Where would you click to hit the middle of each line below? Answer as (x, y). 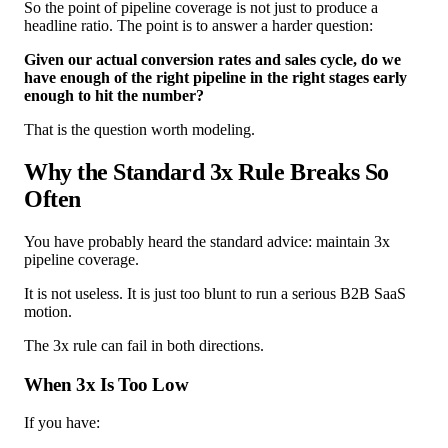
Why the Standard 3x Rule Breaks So (206, 172)
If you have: (62, 423)
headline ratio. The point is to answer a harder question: (198, 26)
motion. (48, 311)
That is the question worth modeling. (139, 130)
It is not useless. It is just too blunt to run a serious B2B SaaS (215, 293)
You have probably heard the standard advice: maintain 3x (207, 241)
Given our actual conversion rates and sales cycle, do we (212, 60)
